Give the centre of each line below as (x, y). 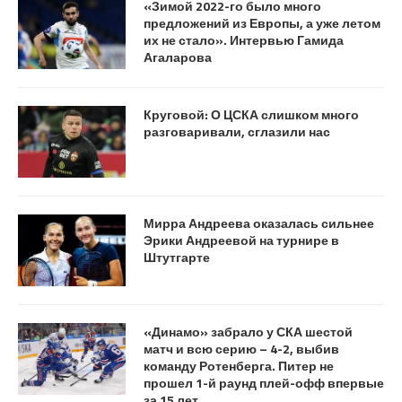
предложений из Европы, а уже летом (262, 22)
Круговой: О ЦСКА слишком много (251, 114)
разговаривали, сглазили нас (237, 131)
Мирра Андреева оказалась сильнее (259, 223)
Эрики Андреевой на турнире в (241, 240)
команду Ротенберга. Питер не (239, 365)
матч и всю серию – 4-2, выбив (241, 348)
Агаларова (178, 57)
